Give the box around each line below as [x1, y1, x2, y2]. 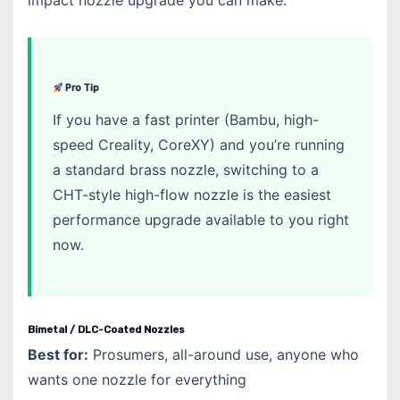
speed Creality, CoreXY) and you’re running [53, 135, 345, 154]
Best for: [28, 345, 88, 363]
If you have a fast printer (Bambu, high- [53, 110, 319, 129]
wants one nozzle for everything [28, 370, 246, 388]
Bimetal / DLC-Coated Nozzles [28, 322, 185, 336]
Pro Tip [62, 81, 99, 94]
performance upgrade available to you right [53, 210, 349, 229]
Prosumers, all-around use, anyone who [88, 345, 359, 363]
